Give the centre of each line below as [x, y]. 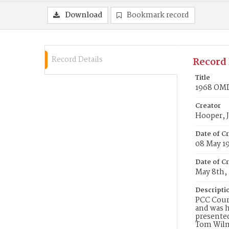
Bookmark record [158, 15]
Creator [208, 106]
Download [84, 15]
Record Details [77, 60]
